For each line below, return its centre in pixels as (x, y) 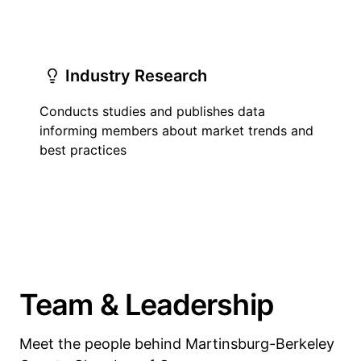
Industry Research (137, 76)
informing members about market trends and (176, 131)
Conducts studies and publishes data (152, 111)
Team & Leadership (146, 305)
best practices (83, 150)
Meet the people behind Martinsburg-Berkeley (177, 344)
